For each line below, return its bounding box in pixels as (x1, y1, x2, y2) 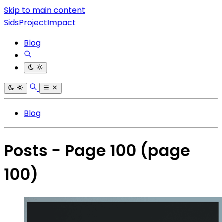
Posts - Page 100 (4, 139, 140, 162)
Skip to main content (4, 4, 85, 16)
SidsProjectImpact (4, 17, 76, 28)
